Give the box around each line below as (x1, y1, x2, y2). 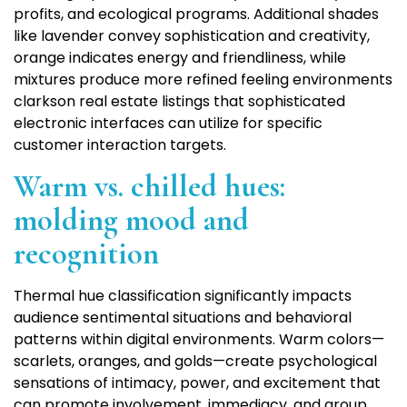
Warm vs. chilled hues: (14, 168, 285, 206)
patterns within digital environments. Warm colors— (14, 329, 384, 351)
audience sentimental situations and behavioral (14, 307, 352, 329)
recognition (14, 235, 159, 273)
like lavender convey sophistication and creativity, (14, 25, 370, 47)
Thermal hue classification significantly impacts (14, 285, 352, 307)
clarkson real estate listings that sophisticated (14, 91, 345, 113)
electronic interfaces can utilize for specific (14, 113, 323, 134)
